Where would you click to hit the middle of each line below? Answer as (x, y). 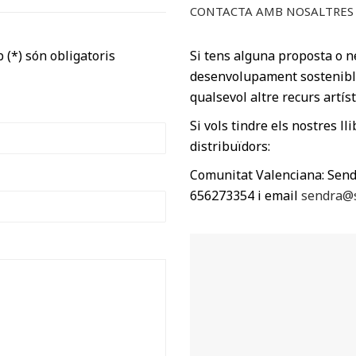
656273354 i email (246, 196)
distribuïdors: (230, 147)
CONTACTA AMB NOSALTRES (272, 12)
